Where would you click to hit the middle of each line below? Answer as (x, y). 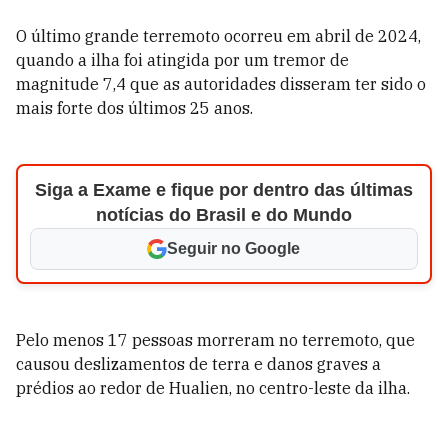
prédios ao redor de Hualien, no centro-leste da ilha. (213, 388)
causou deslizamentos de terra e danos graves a (198, 364)
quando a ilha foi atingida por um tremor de (182, 60)
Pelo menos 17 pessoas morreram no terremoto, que (215, 340)
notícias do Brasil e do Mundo (223, 215)
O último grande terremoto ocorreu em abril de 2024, (218, 36)
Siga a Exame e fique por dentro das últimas (223, 190)
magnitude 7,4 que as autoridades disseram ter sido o (221, 84)
